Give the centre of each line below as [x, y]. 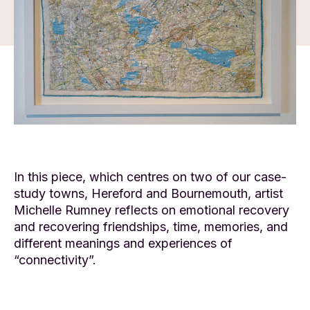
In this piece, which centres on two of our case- [150, 177]
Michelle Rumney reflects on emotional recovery [152, 210]
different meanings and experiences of [123, 244]
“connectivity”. [55, 260]
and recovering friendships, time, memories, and [151, 227]
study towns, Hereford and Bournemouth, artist [148, 194]
